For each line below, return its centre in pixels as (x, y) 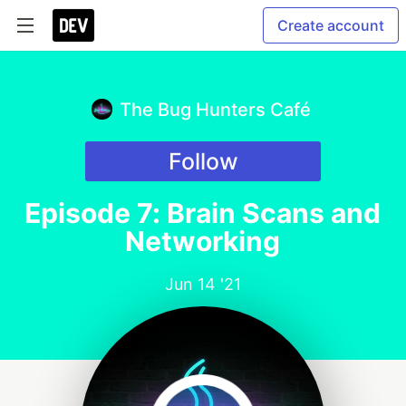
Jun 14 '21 (203, 284)
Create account (331, 25)
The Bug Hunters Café (215, 110)
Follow (203, 161)
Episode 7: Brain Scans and (203, 213)
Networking (203, 241)
